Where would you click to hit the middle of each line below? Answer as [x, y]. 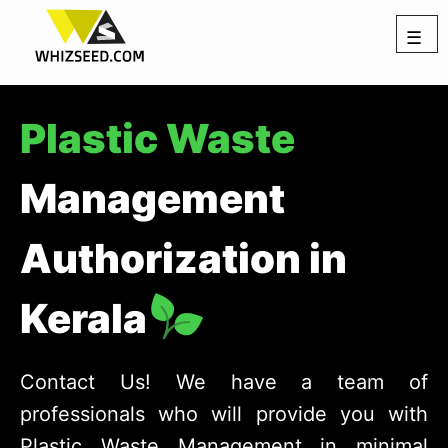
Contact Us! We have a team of [224, 382]
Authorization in [183, 258]
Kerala [87, 318]
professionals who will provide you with [224, 414]
